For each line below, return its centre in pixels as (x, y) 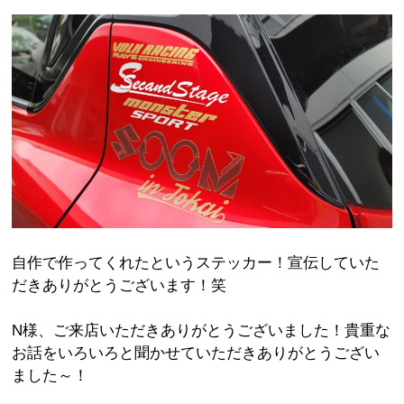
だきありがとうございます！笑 (119, 285)
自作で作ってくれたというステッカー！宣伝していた (196, 262)
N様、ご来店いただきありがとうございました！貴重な (202, 331)
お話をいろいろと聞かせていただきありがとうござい (196, 353)
